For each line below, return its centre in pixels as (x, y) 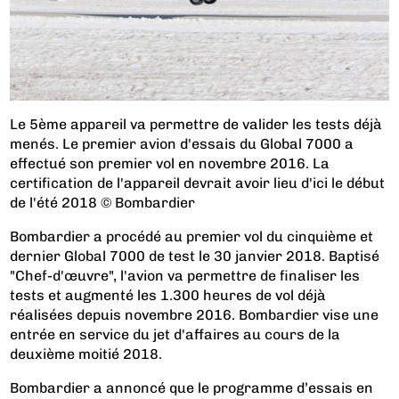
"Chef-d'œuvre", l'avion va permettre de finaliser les (185, 275)
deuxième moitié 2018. (86, 354)
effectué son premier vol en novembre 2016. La (170, 163)
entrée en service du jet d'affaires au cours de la (175, 334)
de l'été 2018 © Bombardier (103, 202)
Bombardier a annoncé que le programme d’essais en (192, 387)
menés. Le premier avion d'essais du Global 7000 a (182, 143)
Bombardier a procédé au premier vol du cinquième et (192, 236)
